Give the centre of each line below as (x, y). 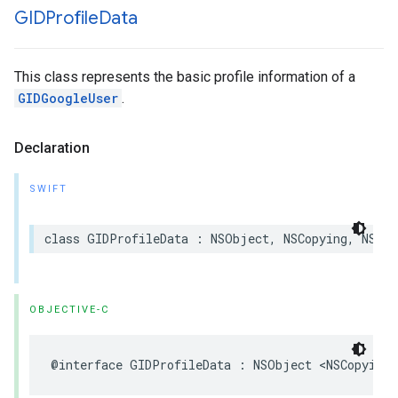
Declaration (52, 148)
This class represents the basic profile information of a (185, 77)
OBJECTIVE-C (69, 310)
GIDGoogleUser (68, 98)
